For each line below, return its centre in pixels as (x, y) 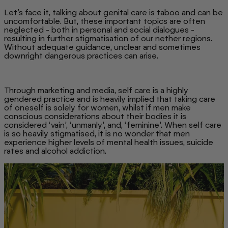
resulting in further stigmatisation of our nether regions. (108, 38)
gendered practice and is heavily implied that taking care (110, 99)
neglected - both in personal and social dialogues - (99, 30)
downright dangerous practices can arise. (82, 55)
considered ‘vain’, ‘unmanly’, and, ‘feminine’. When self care (113, 125)
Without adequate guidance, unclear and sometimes (102, 47)
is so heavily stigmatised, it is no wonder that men (97, 133)
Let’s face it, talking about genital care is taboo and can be (113, 12)
